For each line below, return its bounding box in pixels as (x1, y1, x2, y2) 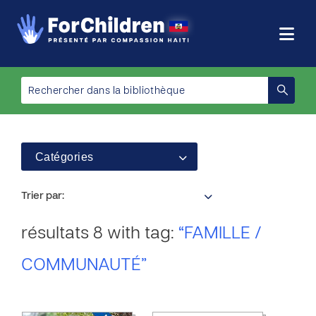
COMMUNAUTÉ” (21, 258, 147, 274)
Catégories (35, 151, 94, 163)
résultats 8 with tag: (21, 226, 178, 242)
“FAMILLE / (178, 226, 262, 242)
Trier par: (21, 191, 64, 201)
